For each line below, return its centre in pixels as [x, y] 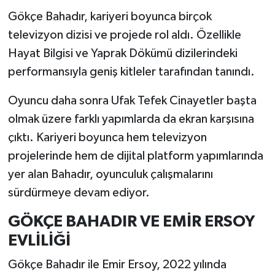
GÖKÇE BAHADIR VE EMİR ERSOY [131, 221]
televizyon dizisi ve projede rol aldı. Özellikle [124, 35]
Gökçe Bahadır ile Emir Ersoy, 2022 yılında [117, 265]
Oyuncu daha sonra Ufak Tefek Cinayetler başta [132, 100]
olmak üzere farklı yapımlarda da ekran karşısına [131, 119]
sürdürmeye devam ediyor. [79, 192]
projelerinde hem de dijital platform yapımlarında [135, 156]
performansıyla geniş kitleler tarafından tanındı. [131, 72]
